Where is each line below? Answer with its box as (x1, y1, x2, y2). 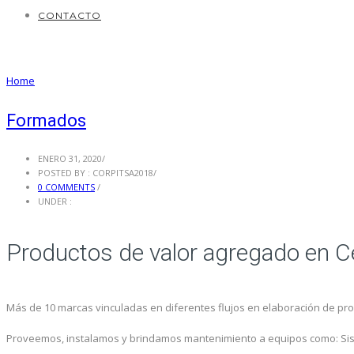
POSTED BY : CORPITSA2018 (38, 166, 153, 179)
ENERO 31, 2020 (38, 152, 102, 164)
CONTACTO (38, 9, 101, 21)
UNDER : (38, 194, 72, 207)
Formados (6, 111, 86, 131)
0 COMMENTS (38, 180, 95, 193)
